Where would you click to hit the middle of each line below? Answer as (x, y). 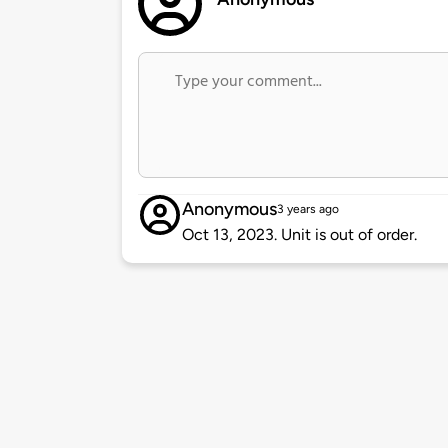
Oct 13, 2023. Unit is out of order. (299, 235)
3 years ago (308, 209)
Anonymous (229, 209)
